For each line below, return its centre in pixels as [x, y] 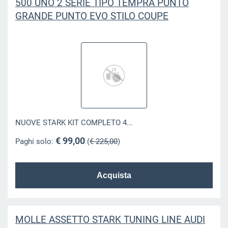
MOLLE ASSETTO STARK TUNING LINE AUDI [110, 219]
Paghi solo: [35, 141]
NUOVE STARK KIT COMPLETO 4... [74, 123]
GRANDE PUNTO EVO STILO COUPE [92, 16]
